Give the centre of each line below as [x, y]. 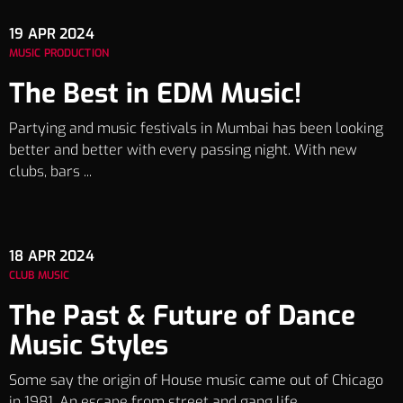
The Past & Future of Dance [182, 315]
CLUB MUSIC [40, 275]
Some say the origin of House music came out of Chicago [196, 380]
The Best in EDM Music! [155, 93]
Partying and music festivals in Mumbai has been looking [196, 128]
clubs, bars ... [50, 171]
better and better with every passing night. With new [183, 149]
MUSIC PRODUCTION [59, 53]
